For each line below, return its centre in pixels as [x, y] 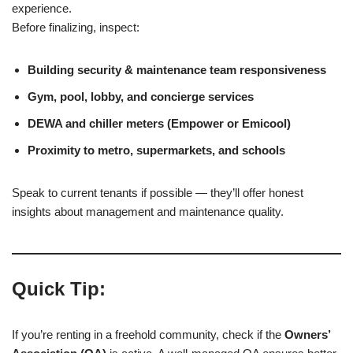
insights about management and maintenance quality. [148, 211]
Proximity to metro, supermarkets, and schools [156, 150]
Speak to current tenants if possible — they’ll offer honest [158, 192]
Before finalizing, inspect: [76, 27]
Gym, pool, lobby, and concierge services [141, 96]
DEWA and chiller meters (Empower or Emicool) [159, 123]
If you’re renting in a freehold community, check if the [148, 334]
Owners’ [307, 334]
